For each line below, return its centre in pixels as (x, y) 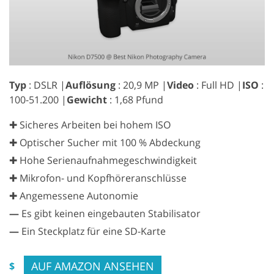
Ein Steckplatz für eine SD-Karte (92, 231)
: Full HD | (218, 85)
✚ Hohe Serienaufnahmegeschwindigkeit (103, 160)
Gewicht (87, 99)
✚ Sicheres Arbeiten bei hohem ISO (90, 124)
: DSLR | (46, 85)
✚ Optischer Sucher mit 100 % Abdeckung (105, 142)
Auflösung (91, 85)
